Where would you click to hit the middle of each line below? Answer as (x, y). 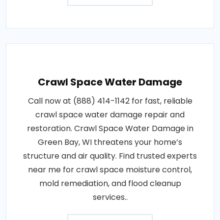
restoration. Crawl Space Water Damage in (110, 129)
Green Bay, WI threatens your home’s (110, 142)
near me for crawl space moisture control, (110, 170)
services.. (110, 197)
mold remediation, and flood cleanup (110, 184)
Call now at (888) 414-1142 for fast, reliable (110, 101)
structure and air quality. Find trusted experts (110, 156)
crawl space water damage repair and (110, 115)
